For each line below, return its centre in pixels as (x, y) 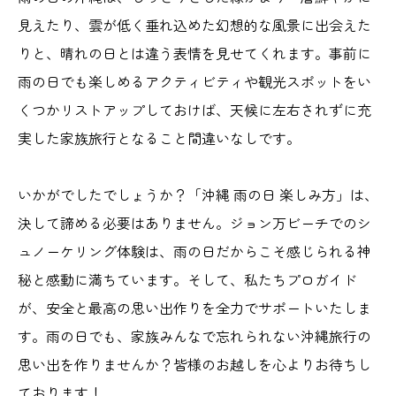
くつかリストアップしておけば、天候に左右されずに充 (194, 109)
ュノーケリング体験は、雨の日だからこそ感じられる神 (194, 251)
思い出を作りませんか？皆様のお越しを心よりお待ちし (194, 364)
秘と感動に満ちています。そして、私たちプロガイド (187, 279)
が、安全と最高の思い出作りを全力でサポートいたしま (194, 307)
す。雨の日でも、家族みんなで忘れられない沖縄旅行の (194, 335)
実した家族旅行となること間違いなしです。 (159, 137)
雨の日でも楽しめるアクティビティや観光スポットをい (194, 81)
